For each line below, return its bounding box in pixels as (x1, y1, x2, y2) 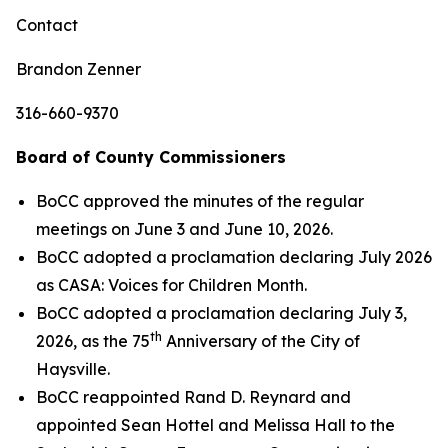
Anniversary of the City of (162, 331, 360, 351)
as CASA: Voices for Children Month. (36, 275, 307, 295)
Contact (16, 15, 78, 35)
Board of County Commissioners (16, 147, 286, 167)
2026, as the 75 (36, 331, 150, 351)
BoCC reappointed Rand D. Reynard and (36, 387, 351, 407)
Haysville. (36, 359, 110, 379)
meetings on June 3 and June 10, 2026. (36, 219, 333, 239)
